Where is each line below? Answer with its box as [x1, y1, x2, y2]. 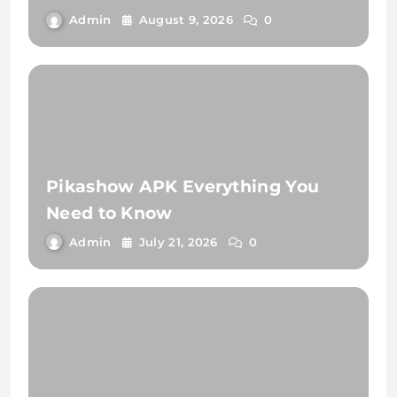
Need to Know [46, 202, 173, 223]
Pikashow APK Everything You [46, 175, 320, 197]
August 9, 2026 [138, 12, 234, 27]
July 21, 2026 [138, 234, 218, 249]
